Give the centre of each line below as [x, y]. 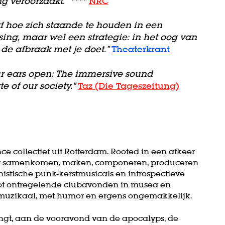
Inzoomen [144, 23]
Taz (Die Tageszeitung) [129, 85]
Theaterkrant [142, 49]
